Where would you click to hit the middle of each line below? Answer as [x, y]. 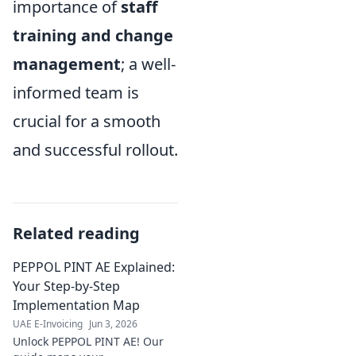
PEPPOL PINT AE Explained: [94, 267]
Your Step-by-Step [66, 286]
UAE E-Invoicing [48, 323]
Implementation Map [76, 305]
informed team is [76, 92]
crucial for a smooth [87, 121]
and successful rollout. [95, 149]
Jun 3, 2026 [113, 323]
